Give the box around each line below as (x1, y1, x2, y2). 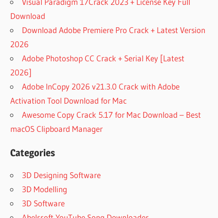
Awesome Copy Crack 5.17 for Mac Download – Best (22, 109, 201, 120)
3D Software (22, 198, 65, 208)
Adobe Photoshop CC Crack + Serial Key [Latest (22, 53, 185, 63)
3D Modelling (22, 183, 68, 194)
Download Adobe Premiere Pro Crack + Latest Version (22, 24, 206, 35)
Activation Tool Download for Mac (10, 95, 127, 106)
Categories (10, 146, 55, 159)
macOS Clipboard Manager (10, 123, 103, 134)
